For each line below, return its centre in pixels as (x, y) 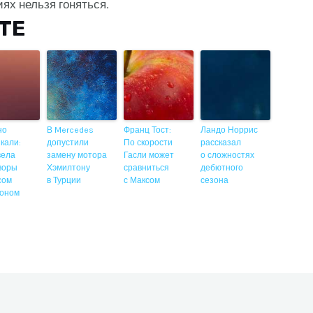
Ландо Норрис (230, 130)
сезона (215, 180)
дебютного (222, 167)
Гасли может (149, 155)
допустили (68, 142)
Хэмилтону (69, 167)
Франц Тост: (148, 130)
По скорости (148, 142)
